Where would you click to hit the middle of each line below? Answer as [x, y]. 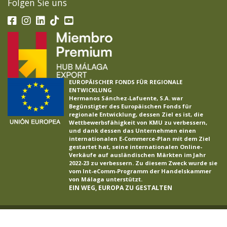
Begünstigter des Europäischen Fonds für [130, 106]
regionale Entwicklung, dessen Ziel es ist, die [136, 114]
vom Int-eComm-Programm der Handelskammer [140, 171]
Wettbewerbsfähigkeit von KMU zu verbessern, [138, 122]
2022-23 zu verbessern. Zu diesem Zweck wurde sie [143, 163]
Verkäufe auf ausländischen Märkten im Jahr [137, 155]
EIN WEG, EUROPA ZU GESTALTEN [121, 187]
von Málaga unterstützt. [106, 179]
